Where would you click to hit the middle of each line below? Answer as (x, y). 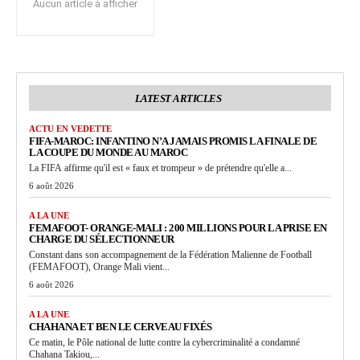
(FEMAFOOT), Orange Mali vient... (99, 267)
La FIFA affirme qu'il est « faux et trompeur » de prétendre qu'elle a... (160, 168)
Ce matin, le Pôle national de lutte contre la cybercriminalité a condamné (164, 342)
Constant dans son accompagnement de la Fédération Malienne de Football (170, 255)
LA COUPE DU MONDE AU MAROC (108, 152)
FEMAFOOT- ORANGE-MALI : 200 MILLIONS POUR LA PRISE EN (178, 228)
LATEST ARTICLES (178, 98)
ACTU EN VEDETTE (70, 129)
